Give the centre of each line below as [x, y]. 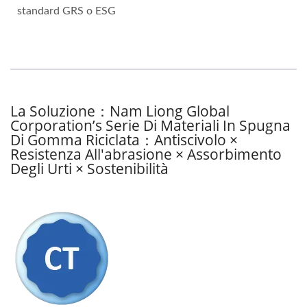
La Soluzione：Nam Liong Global [120, 111]
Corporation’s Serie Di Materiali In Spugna [150, 126]
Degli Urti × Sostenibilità [89, 169]
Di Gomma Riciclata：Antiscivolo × [124, 140]
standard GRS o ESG [66, 11]
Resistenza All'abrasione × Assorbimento [146, 155]
